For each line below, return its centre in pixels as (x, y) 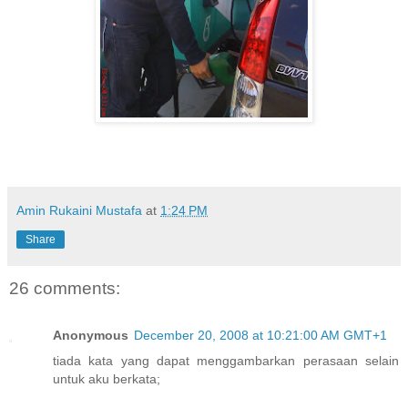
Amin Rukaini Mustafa (79, 210)
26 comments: (65, 288)
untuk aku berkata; (107, 379)
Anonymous (91, 336)
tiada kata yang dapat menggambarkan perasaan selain (226, 361)
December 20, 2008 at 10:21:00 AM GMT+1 (260, 336)
